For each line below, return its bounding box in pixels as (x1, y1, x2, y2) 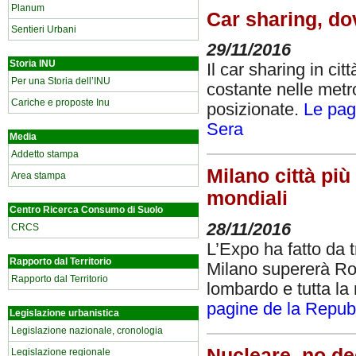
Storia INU (10, 58, 56, 69)
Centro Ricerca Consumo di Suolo (10, 204, 163, 215)
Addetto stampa (11, 149, 79, 160)
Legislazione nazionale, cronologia (11, 325, 163, 336)
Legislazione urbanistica (10, 308, 119, 319)
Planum (11, 2, 44, 14)
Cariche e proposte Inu (11, 97, 110, 108)
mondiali (207, 188, 288, 210)
